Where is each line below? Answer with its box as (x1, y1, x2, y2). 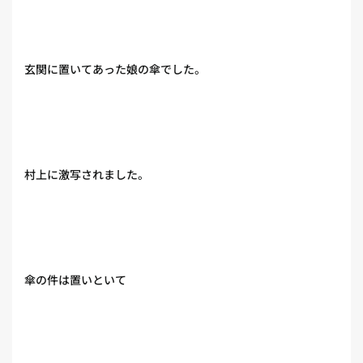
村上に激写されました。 (24, 166, 149, 182)
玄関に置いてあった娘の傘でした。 (24, 61, 206, 77)
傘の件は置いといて (24, 271, 126, 288)
